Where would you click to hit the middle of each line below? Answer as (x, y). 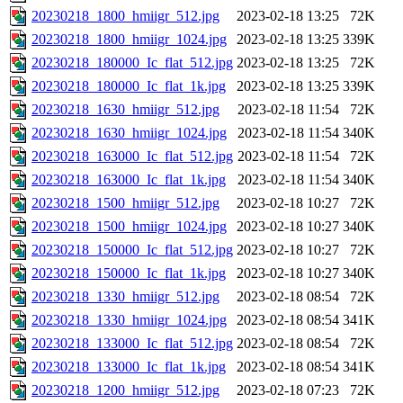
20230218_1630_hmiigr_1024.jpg (129, 133)
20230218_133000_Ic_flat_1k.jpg (129, 367)
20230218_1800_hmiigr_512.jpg (125, 16)
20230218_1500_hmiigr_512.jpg (125, 203)
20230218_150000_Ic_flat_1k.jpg (129, 273)
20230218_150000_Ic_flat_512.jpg (132, 250)
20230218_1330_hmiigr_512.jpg (125, 297)
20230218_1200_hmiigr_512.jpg (125, 390)
